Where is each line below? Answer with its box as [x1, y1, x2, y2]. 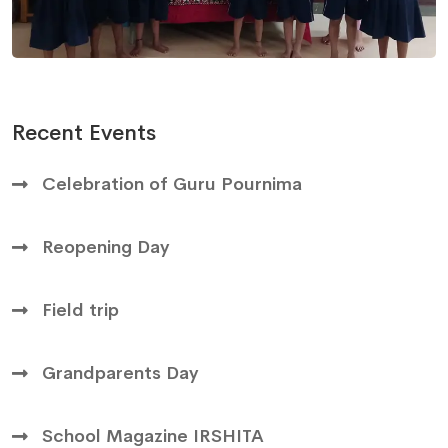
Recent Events [12, 119, 156, 148]
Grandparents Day [42, 362, 198, 385]
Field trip [42, 299, 119, 322]
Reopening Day [42, 236, 169, 259]
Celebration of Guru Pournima [42, 173, 302, 196]
